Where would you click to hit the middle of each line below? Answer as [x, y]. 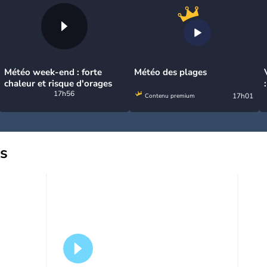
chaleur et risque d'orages [58, 83]
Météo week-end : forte [53, 72]
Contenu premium [169, 96]
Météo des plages [170, 72]
